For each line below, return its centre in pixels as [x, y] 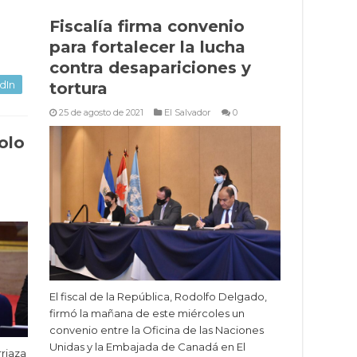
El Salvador [188, 112]
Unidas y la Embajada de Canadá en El [147, 346]
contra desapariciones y [150, 68]
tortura [78, 88]
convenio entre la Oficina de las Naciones [157, 330]
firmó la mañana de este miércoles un [147, 313]
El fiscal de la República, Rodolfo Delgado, [158, 296]
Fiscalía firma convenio [147, 26]
